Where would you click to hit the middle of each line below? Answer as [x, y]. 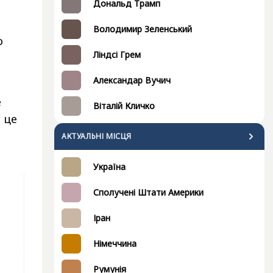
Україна [109, 167]
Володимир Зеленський [143, 29]
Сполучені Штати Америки [148, 192]
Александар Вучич [132, 80]
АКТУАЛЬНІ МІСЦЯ [97, 136]
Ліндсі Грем [117, 55]
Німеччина [115, 243]
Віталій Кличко [124, 106]
